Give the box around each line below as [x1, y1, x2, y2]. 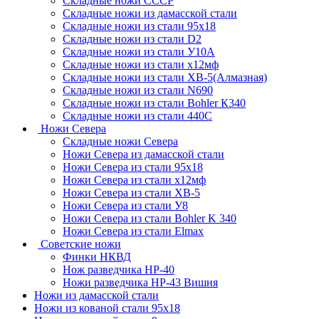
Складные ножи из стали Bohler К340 [63, 96, 246, 109]
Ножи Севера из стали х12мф [63, 173, 206, 186]
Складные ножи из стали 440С [63, 109, 212, 122]
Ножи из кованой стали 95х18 [34, 301, 180, 314]
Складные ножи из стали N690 [63, 83, 213, 96]
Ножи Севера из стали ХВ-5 [63, 186, 200, 199]
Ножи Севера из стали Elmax [63, 224, 204, 237]
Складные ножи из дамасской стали [63, 6, 237, 19]
